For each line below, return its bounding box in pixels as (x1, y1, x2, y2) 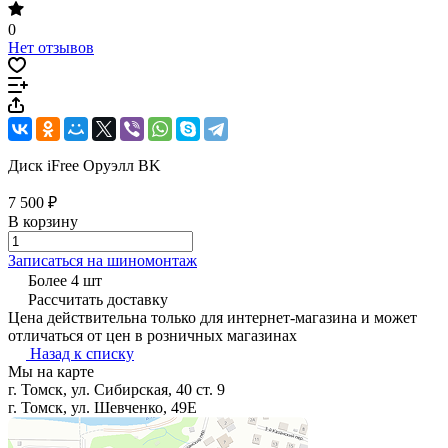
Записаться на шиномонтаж (8, 251, 197, 269)
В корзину (8, 212, 78, 230)
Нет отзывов (8, 38, 94, 56)
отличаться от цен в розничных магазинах (8, 326, 297, 344)
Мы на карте (8, 362, 94, 380)
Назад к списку (30, 344, 134, 362)
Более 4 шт (28, 271, 102, 289)
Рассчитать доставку (28, 290, 168, 308)
